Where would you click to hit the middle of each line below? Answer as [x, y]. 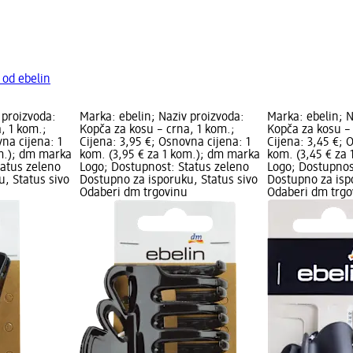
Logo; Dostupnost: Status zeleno [164, 168]
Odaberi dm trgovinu [133, 193]
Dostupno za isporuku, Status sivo [168, 181]
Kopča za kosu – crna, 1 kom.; [157, 130]
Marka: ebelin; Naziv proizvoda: [162, 118]
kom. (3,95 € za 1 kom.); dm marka [169, 156]
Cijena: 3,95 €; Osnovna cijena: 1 [165, 143]
